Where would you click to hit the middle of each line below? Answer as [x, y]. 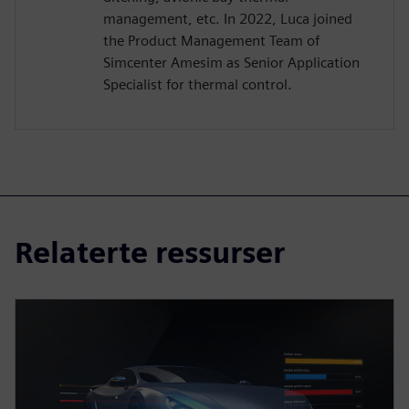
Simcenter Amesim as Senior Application [231, 63]
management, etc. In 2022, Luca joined [228, 19]
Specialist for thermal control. [198, 85]
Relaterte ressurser [150, 253]
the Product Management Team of [211, 41]
